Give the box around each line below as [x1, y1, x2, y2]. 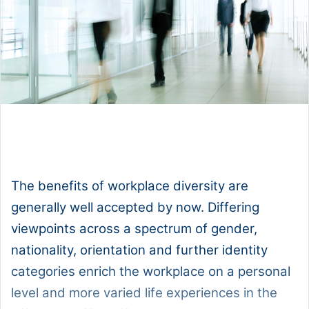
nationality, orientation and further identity [11, 242, 268, 259]
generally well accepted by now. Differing [11, 199, 259, 216]
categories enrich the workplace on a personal [11, 263, 290, 280]
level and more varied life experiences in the [11, 285, 277, 301]
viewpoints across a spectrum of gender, [11, 221, 257, 237]
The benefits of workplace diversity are [11, 178, 248, 195]
